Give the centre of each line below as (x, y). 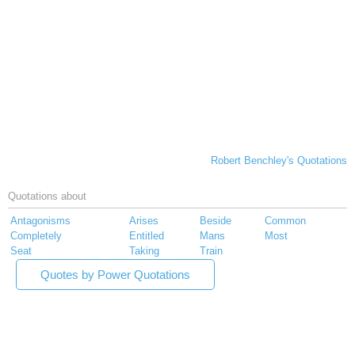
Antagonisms (40, 221)
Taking (144, 251)
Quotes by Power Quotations (115, 275)
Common (285, 221)
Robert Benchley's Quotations (279, 161)
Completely (36, 236)
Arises (144, 221)
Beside (216, 221)
